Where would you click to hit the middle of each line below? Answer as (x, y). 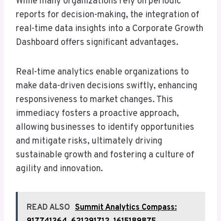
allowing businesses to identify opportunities (105, 128)
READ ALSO (48, 208)
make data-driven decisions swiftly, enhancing (107, 86)
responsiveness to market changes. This (94, 100)
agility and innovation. (59, 169)
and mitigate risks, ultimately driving (89, 142)
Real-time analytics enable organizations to (102, 73)
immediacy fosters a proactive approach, (97, 114)
